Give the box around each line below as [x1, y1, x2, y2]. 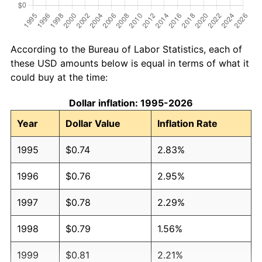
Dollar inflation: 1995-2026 [69, 96, 193, 109]
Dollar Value [65, 117, 120, 129]
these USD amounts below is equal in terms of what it [11, 57, 249, 69]
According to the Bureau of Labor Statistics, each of [11, 43, 242, 55]
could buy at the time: [11, 71, 108, 83]
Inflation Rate [157, 117, 218, 129]
